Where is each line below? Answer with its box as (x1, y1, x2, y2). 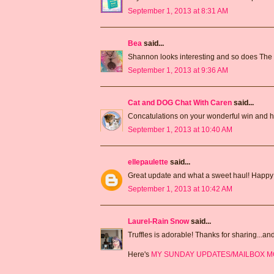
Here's (128, 250, 151, 259)
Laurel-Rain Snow (128, 217, 189, 226)
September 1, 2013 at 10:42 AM (128, 185, 232, 194)
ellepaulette (128, 158, 168, 167)
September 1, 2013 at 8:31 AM (128, 7, 228, 16)
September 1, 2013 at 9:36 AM (128, 66, 228, 75)
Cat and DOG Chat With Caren (128, 98, 232, 108)
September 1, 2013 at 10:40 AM (128, 125, 232, 135)
